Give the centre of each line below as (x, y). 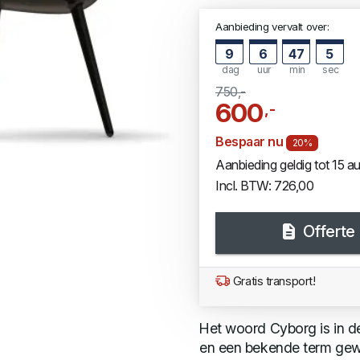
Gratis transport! (273, 281)
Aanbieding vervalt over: (272, 27)
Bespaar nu (251, 142)
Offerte (327, 232)
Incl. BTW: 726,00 (265, 186)
